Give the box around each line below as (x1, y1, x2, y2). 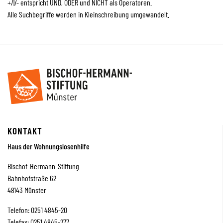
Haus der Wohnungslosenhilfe (7, 141, 90, 151)
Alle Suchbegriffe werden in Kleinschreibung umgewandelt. (7, 9, 169, 19)
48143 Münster (7, 185, 46, 195)
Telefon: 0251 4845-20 (7, 205, 67, 215)
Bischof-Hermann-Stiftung (7, 161, 79, 171)
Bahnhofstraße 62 (7, 173, 56, 183)
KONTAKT (7, 124, 42, 136)
